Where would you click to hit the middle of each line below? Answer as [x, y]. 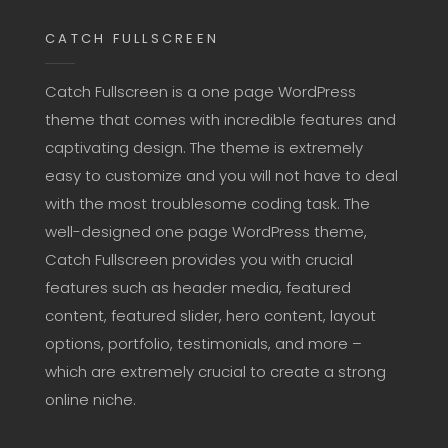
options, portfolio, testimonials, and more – [203, 343]
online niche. [90, 399]
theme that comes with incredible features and [220, 119]
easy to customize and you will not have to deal [221, 175]
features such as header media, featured [198, 287]
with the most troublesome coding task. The [207, 203]
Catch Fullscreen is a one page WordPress [200, 91]
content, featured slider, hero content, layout [210, 315]
